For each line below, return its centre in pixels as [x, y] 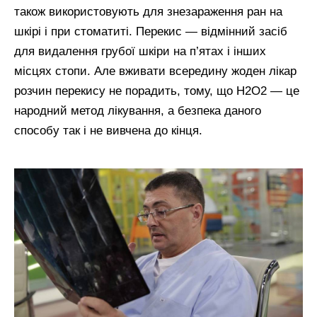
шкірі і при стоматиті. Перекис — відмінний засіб [151, 32]
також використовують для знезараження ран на [148, 12]
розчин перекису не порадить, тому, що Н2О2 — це [157, 91]
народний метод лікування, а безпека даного [138, 111]
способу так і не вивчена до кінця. [108, 131]
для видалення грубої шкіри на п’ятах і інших [140, 52]
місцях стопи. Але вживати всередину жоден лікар [155, 71]
